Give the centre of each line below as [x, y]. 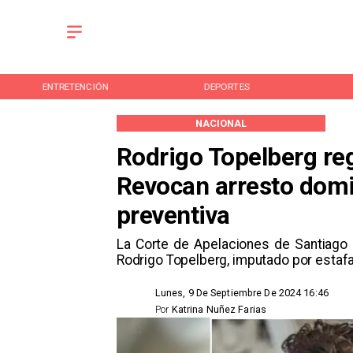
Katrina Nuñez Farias [219, 309]
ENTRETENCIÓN [75, 86]
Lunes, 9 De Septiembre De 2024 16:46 [242, 292]
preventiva [173, 215]
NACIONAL [221, 123]
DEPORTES [227, 86]
